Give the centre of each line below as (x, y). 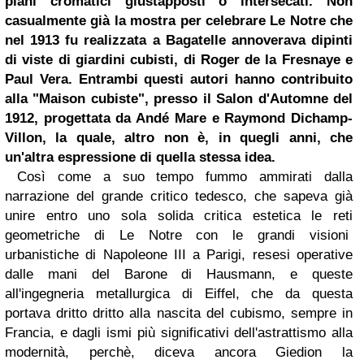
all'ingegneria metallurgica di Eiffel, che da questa (179, 293)
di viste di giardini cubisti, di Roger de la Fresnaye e (179, 59)
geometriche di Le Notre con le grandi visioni (179, 235)
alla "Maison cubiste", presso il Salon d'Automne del (179, 98)
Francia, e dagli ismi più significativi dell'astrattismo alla (179, 332)
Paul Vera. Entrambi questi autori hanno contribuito (179, 79)
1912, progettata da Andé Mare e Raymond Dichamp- (179, 118)
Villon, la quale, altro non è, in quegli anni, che (179, 137)
